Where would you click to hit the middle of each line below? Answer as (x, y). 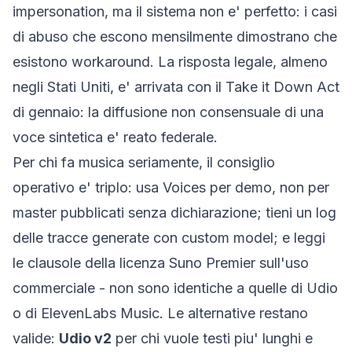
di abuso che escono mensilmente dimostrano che (175, 37)
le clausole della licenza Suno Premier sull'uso (161, 263)
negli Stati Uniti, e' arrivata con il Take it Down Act (176, 87)
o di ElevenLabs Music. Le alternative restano (160, 313)
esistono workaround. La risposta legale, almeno (170, 62)
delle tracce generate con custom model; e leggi (169, 238)
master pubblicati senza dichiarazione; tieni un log (174, 213)
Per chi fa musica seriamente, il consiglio (144, 162)
